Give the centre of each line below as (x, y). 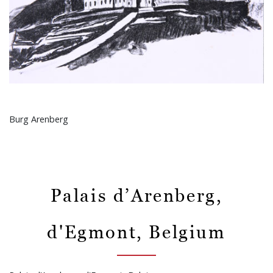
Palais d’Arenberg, (136, 195)
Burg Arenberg (39, 119)
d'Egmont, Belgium (136, 232)
